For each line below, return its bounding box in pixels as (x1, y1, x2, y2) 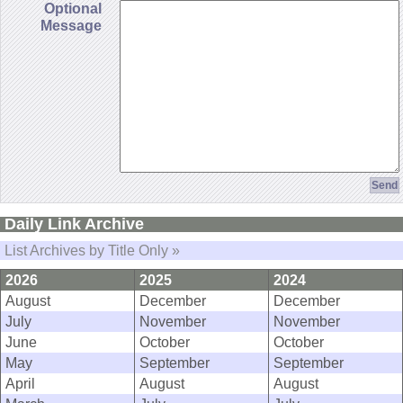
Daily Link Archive (4, 215, 144, 234)
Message (40, 17, 102, 34)
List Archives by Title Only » (4, 242, 180, 259)
